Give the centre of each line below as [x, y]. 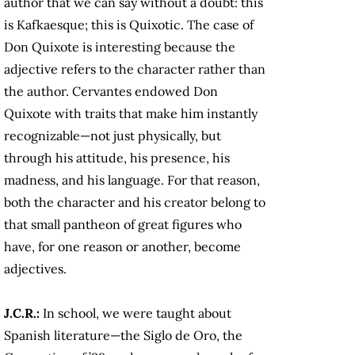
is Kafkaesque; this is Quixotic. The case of [129, 25]
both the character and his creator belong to [135, 202]
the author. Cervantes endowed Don [111, 92]
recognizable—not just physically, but [113, 136]
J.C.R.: [23, 313]
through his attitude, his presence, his [117, 158]
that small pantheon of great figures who [123, 225]
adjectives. [37, 269]
